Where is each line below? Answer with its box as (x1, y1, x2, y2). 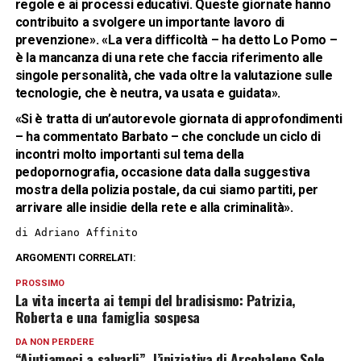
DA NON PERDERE (15, 336, 94, 347)
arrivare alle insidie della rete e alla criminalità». (15, 199, 293, 215)
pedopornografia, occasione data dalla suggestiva (15, 164, 310, 180)
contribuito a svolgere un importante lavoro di (15, 14, 284, 30)
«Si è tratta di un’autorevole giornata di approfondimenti (15, 110, 342, 127)
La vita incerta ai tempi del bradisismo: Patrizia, (15, 288, 297, 310)
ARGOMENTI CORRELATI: (15, 251, 136, 263)
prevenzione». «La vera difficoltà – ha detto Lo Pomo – (15, 31, 338, 48)
